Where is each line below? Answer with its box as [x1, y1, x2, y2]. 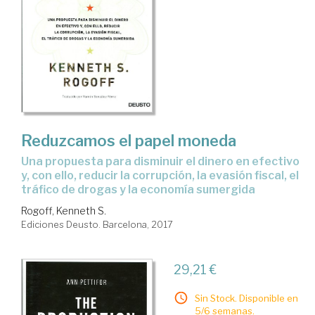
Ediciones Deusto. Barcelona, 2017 [21, 219, 173, 231]
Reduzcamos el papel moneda [21, 131, 236, 150]
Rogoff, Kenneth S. [21, 205, 106, 217]
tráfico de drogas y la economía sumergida [21, 183, 255, 197]
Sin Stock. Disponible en [194, 292, 298, 304]
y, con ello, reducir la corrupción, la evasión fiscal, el [21, 169, 299, 183]
